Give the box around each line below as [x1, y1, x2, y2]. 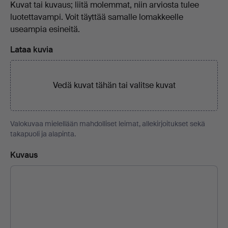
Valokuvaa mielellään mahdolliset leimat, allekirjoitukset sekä [10, 119, 205, 128]
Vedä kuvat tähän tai [52, 79, 130, 91]
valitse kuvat [129, 79, 176, 91]
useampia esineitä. [10, 23, 80, 35]
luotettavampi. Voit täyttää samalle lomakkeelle [10, 11, 183, 22]
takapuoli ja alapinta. [10, 129, 76, 138]
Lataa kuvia [10, 44, 53, 55]
